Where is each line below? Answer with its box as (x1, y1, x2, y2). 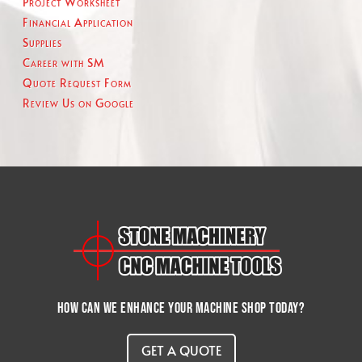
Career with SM (22, 55, 105, 70)
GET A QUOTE (141, 340, 221, 359)
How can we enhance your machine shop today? (57, 300, 305, 317)
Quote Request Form (22, 75, 132, 90)
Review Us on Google (22, 95, 134, 111)
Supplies (22, 35, 62, 50)
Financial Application (22, 15, 133, 30)
